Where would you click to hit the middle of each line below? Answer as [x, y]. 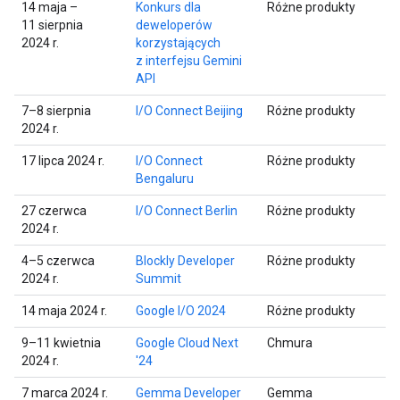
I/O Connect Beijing [189, 110]
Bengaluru [165, 178]
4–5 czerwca [58, 260]
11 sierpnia [52, 25]
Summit [158, 278]
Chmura [290, 342]
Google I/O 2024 [181, 310]
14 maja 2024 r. [64, 310]
